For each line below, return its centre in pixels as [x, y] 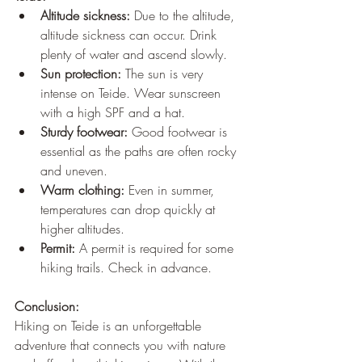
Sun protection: [81, 74]
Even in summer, [171, 190]
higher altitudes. [82, 229]
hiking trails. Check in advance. [126, 268]
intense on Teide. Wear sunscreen [133, 93]
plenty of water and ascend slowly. [134, 55]
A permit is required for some [156, 248]
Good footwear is [179, 132]
